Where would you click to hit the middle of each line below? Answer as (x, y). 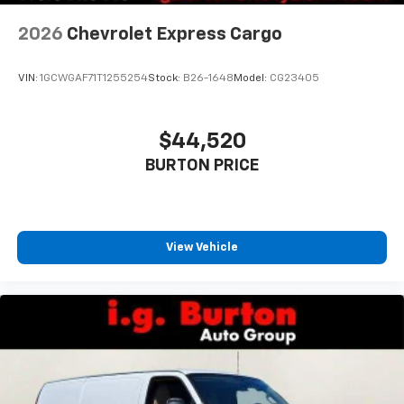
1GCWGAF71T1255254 (94, 79)
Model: (252, 79)
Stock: (165, 79)
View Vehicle (202, 248)
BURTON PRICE (202, 165)
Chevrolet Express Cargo (174, 34)
